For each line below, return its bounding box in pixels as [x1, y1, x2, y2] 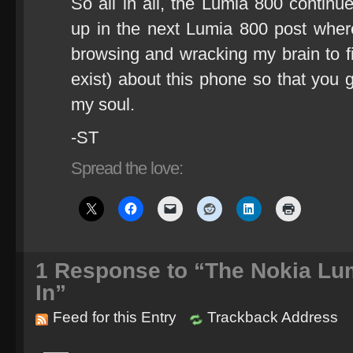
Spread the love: [71, 158, 183, 178]
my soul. [71, 95, 135, 114]
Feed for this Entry [53, 309, 176, 325]
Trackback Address [207, 309, 338, 325]
